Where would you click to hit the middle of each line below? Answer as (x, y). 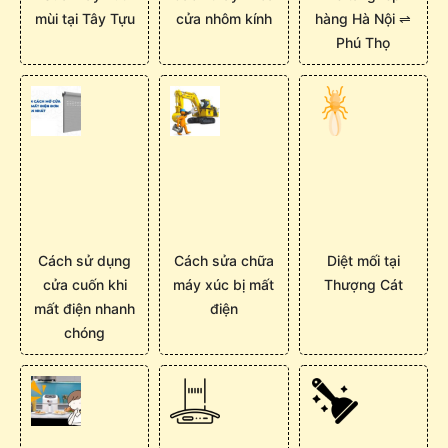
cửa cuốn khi (84, 284)
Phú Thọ (363, 42)
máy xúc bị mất (224, 284)
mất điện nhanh (85, 308)
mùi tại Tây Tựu (84, 18)
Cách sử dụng (85, 260)
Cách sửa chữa (223, 260)
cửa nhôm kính (223, 18)
